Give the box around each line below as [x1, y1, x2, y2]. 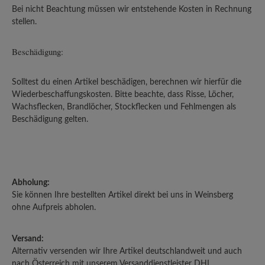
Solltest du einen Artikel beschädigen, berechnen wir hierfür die [12, 77, 241, 86]
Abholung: [12, 178, 50, 187]
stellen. [12, 17, 37, 26]
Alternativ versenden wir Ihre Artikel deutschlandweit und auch [12, 247, 242, 256]
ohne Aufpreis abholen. [12, 203, 96, 212]
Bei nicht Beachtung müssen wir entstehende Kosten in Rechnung [12, 5, 251, 14]
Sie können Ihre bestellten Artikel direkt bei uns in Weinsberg [12, 190, 233, 199]
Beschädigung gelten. [12, 115, 88, 124]
